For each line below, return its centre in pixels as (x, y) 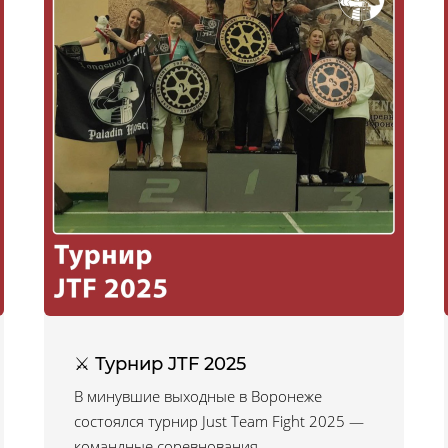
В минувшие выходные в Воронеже (198, 396)
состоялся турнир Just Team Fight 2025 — (219, 421)
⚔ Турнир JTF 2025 (160, 364)
